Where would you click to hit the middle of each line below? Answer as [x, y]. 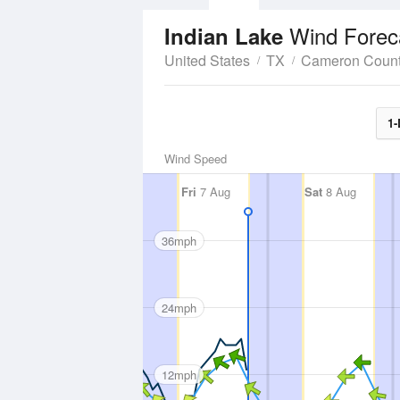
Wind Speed [196, 158]
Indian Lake [227, 36]
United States [207, 60]
